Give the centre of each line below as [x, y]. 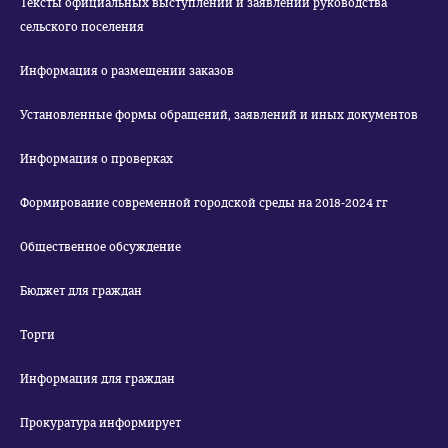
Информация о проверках [96, 159]
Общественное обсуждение [100, 247]
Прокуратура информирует [100, 423]
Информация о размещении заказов [127, 71]
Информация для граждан [97, 379]
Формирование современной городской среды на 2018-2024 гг [250, 203]
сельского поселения [82, 27]
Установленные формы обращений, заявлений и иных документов [219, 115]
